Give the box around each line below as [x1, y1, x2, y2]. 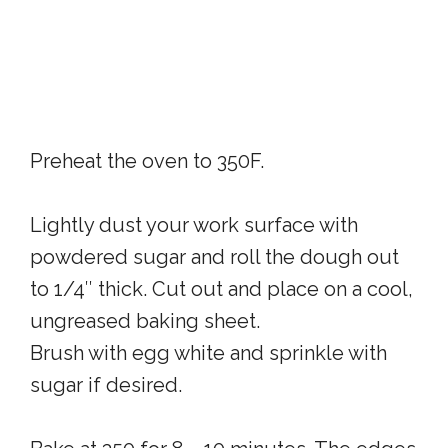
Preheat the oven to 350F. [30, 149, 264, 173]
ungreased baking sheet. [30, 309, 260, 333]
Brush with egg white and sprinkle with [30, 341, 387, 365]
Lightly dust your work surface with [30, 213, 358, 237]
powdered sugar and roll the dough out [30, 245, 399, 269]
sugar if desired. [30, 373, 182, 397]
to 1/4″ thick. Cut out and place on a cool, [30, 277, 413, 301]
